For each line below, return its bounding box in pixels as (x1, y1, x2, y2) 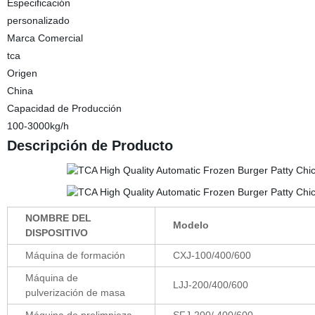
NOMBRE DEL (25, 212, 91, 224)
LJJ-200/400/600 (172, 279, 248, 290)
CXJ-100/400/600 (172, 250, 251, 261)
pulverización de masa (25, 287, 125, 298)
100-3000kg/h (6, 120, 69, 131)
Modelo (172, 219, 209, 231)
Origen (6, 67, 37, 79)
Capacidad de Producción (6, 103, 122, 114)
